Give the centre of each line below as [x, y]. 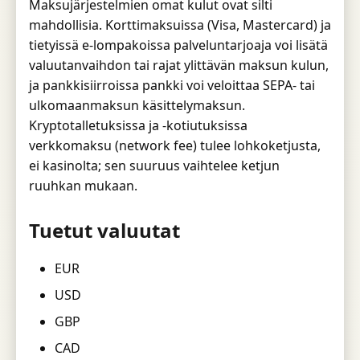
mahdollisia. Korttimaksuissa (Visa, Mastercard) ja [180, 25]
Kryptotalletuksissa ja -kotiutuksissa [138, 125]
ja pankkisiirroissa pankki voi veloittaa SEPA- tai [172, 85]
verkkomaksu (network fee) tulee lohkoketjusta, [175, 145]
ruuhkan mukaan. [83, 185]
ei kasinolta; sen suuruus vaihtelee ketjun [154, 165]
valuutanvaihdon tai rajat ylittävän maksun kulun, [179, 65]
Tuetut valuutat [104, 230]
